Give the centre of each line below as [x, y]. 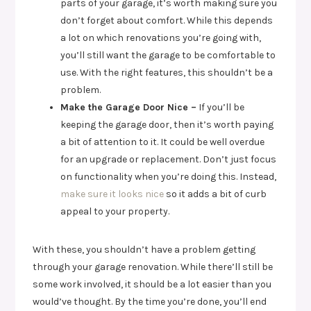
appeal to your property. [115, 211]
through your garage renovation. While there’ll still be [153, 267]
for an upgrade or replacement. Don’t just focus [169, 159]
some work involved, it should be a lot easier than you [152, 284]
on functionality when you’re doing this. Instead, [169, 176]
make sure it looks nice [112, 194]
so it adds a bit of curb [216, 194]
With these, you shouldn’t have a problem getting [144, 249]
